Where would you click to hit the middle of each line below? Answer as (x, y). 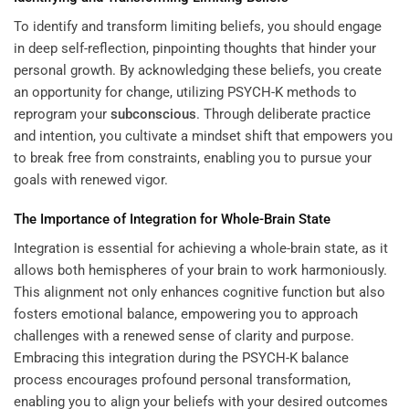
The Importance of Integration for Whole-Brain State (172, 220)
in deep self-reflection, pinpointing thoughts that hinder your (195, 48)
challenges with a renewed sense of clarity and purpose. (184, 336)
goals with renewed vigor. (91, 179)
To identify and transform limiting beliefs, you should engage (198, 26)
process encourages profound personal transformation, (182, 379)
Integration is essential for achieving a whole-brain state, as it (201, 248)
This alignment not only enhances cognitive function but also (199, 292)
